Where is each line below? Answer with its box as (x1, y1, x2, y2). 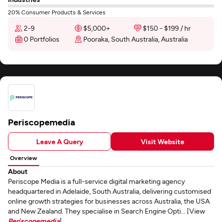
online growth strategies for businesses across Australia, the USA (8, 197, 210, 205)
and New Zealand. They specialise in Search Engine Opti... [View (8, 207, 205, 215)
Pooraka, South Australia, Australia (83, 35, 188, 43)
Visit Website (141, 137, 184, 146)
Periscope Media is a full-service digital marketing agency (8, 177, 185, 185)
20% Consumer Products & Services (8, 8, 106, 15)
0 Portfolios (24, 35, 59, 43)
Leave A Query (36, 137, 83, 146)
